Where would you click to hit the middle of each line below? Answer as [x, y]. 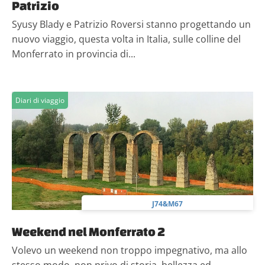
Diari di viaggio [40, 100]
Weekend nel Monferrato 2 [88, 231]
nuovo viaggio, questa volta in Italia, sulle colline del [126, 39]
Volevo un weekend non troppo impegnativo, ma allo [130, 250]
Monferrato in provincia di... [74, 54]
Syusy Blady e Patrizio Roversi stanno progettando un [131, 24]
